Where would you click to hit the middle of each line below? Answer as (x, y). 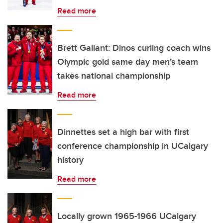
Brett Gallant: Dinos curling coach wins (134, 48)
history (70, 160)
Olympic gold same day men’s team (128, 62)
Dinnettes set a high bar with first (123, 132)
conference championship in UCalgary (133, 146)
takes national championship (114, 76)
